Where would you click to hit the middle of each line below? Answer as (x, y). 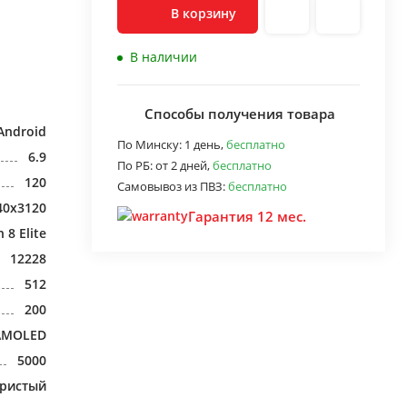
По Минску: (151, 144)
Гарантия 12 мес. (247, 216)
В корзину (203, 13)
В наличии (164, 57)
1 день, (205, 144)
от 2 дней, (184, 165)
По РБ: (136, 165)
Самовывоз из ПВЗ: (173, 186)
